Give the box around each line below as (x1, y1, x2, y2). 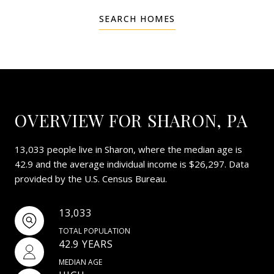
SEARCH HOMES (98, 12, 176, 24)
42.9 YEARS (59, 237, 113, 251)
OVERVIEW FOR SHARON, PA (15, 108, 248, 131)
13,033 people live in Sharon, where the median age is (15, 143, 242, 155)
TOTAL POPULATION (59, 225, 130, 236)
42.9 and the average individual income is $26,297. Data (15, 157, 249, 170)
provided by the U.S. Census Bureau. (15, 172, 167, 185)
